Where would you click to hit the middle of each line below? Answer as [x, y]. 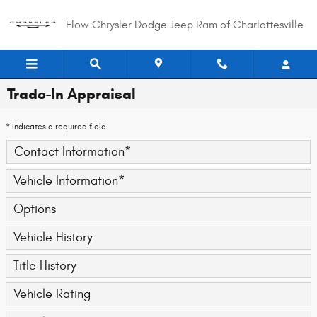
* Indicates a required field [56, 127]
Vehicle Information [66, 181]
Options [35, 209]
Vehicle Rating [52, 294]
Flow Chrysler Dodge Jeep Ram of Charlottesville [185, 25]
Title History [45, 266]
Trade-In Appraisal [71, 94]
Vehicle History [53, 237]
